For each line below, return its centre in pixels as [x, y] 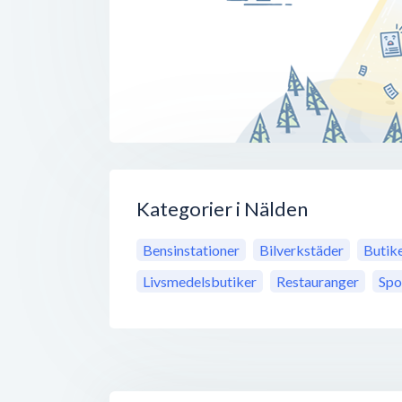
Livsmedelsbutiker [200, 282]
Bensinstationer [191, 250]
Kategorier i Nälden [222, 209]
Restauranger [318, 282]
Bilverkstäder [301, 250]
